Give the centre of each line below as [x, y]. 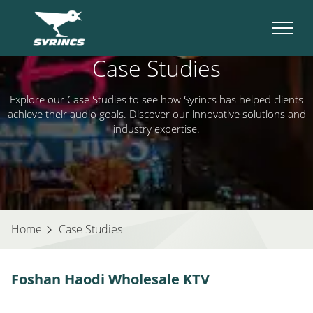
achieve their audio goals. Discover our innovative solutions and [156, 114]
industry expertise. [156, 129]
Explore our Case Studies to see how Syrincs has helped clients [156, 99]
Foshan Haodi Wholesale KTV [110, 279]
